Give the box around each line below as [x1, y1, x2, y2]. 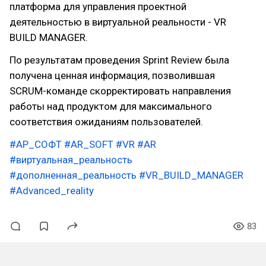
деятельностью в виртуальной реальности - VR [9, 16, 226, 28]
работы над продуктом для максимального [9, 100, 212, 112]
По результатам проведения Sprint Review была [9, 54, 229, 66]
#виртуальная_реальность [9, 154, 132, 166]
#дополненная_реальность [9, 169, 137, 181]
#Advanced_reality [9, 185, 94, 197]
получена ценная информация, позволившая [9, 69, 215, 81]
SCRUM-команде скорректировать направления [9, 85, 231, 97]
